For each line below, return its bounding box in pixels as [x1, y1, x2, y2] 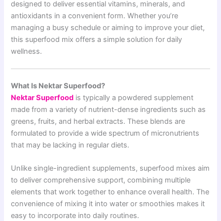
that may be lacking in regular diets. [11, 141, 130, 150]
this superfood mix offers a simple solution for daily [11, 35, 183, 44]
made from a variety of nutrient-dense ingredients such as [11, 105, 206, 114]
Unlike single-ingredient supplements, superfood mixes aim [11, 164, 210, 173]
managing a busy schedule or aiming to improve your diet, [11, 23, 205, 32]
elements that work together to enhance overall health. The [11, 187, 210, 197]
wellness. [11, 46, 42, 56]
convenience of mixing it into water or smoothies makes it [11, 199, 205, 209]
